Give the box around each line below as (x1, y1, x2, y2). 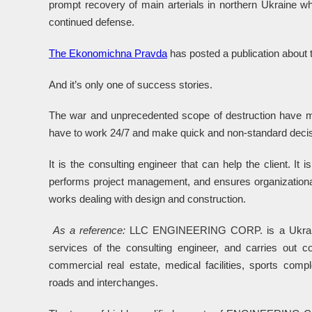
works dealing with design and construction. (49, 193, 246, 205)
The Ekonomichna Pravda (49, 47, 167, 60)
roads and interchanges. (49, 276, 158, 288)
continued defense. (49, 16, 134, 29)
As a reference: (53, 224, 126, 236)
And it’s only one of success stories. (49, 78, 212, 91)
